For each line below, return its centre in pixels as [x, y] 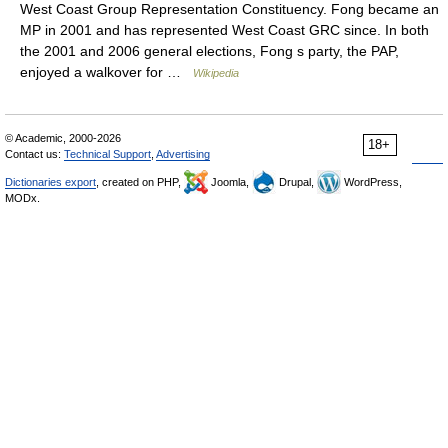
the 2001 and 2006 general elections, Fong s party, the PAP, [209, 51]
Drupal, [296, 182]
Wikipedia [216, 73]
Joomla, [230, 182]
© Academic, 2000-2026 [63, 138]
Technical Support [107, 154]
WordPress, [371, 182]
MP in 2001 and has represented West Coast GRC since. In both [224, 30]
